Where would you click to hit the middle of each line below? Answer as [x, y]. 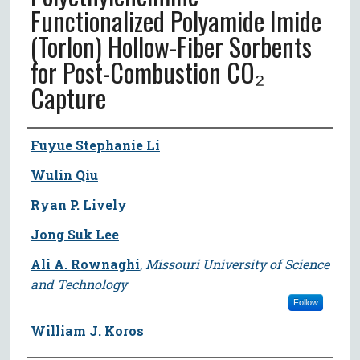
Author [50, 143]
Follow [305, 302]
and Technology [78, 284]
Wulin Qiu [64, 174]
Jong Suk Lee [74, 234]
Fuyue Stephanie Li [95, 145]
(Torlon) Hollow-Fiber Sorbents [171, 46]
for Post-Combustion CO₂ [147, 72]
